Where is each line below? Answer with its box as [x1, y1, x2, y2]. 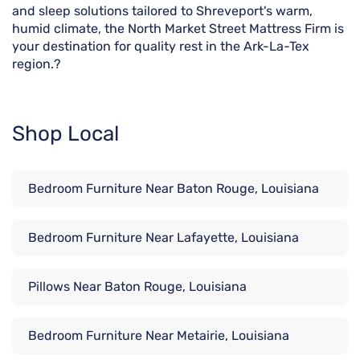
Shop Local [12, 121, 119, 147]
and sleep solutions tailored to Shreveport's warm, [12, 3, 313, 19]
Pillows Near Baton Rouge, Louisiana [28, 279, 247, 295]
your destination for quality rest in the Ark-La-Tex [12, 39, 309, 55]
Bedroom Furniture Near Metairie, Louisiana [28, 328, 289, 344]
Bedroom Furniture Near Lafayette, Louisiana [28, 230, 299, 246]
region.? [12, 56, 61, 72]
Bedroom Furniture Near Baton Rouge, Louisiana [28, 181, 319, 197]
